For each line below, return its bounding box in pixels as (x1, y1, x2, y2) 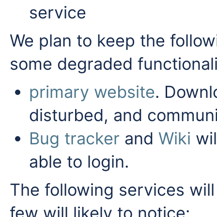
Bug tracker (29, 128, 120, 148)
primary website (29, 82, 155, 102)
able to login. (29, 152, 129, 171)
